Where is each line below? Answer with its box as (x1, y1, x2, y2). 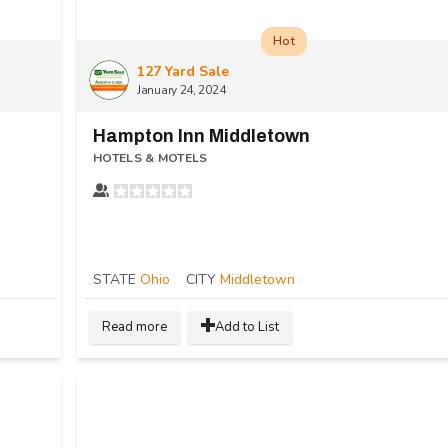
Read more (102, 317, 167, 336)
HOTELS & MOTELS (93, 149, 208, 166)
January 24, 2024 (137, 81, 226, 98)
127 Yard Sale (137, 61, 229, 81)
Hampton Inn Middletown (93, 125, 310, 146)
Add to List (215, 317, 279, 336)
